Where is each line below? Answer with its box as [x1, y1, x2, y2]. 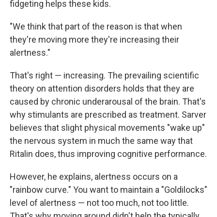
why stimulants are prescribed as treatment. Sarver [10, 109, 206, 120]
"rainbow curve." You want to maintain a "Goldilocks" [10, 185, 207, 195]
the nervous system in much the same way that [10, 136, 193, 146]
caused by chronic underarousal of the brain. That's [10, 96, 206, 107]
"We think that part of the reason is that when [10, 21, 182, 31]
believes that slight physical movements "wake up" [10, 123, 205, 133]
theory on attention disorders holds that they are [10, 83, 194, 93]
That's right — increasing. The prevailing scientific [10, 70, 199, 80]
